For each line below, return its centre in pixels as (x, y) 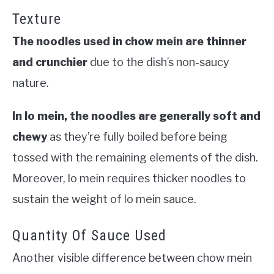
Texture (37, 19)
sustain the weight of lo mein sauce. (104, 199)
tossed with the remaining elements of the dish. (135, 157)
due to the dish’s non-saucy (158, 62)
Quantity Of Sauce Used (89, 235)
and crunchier (50, 62)
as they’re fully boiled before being (137, 136)
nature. (32, 83)
